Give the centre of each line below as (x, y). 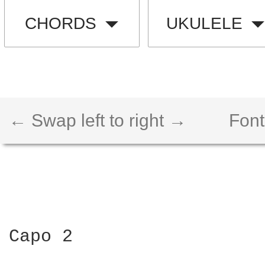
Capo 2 (41, 237)
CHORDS (61, 23)
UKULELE (204, 23)
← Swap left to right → (98, 120)
